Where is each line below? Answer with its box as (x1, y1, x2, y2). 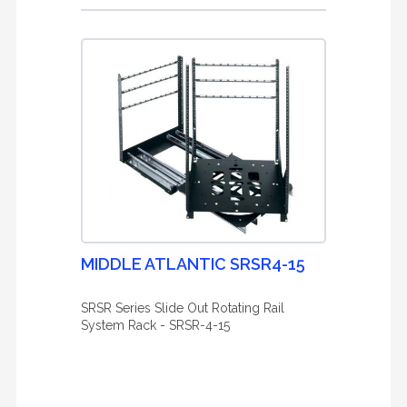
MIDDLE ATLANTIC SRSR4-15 (81, 254, 305, 273)
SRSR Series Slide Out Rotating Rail (81, 301, 284, 315)
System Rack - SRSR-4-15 (81, 318, 230, 333)
